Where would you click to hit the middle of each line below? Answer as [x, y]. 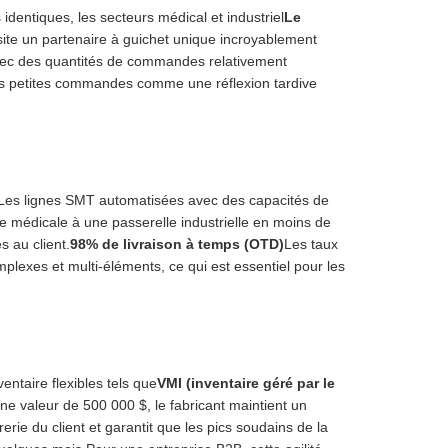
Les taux [311, 244]
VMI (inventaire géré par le [246, 383]
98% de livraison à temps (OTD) [177, 244]
